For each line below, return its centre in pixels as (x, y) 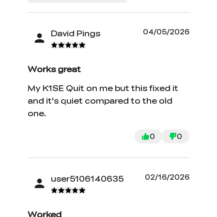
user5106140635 (87, 178)
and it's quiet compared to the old (100, 101)
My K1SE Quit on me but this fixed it (103, 88)
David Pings (76, 33)
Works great (54, 69)
